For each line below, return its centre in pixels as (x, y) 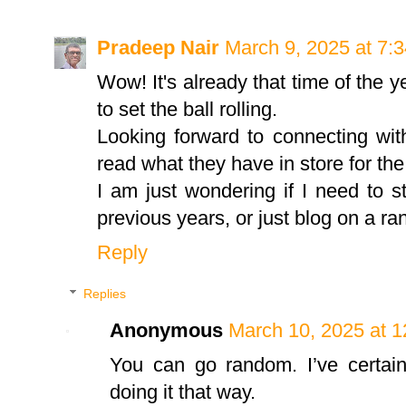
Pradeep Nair (158, 47)
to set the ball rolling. (187, 109)
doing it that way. (183, 391)
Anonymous (166, 330)
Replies (105, 293)
